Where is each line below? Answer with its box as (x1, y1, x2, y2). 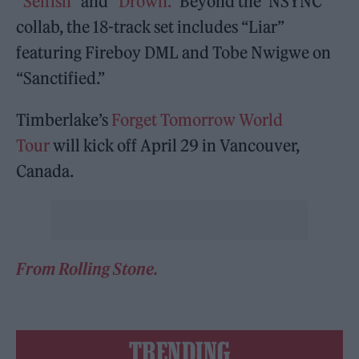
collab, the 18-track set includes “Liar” (16, 17, 285, 37)
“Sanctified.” (16, 68, 106, 88)
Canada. (16, 161, 75, 181)
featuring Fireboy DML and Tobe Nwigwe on (16, 42, 332, 63)
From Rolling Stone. (16, 259, 159, 279)
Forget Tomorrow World (111, 110, 284, 130)
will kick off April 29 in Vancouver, (50, 135, 301, 155)
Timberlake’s (16, 110, 112, 130)
